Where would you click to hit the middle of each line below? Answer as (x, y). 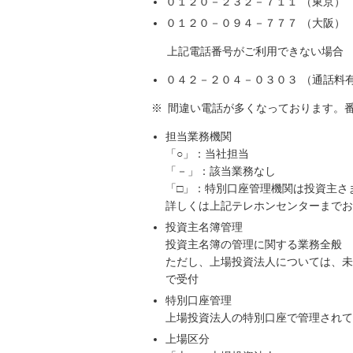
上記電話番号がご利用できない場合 (255, 51)
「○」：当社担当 (207, 154)
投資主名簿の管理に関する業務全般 (254, 244)
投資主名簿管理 (204, 227)
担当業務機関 (199, 136)
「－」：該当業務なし (221, 171)
